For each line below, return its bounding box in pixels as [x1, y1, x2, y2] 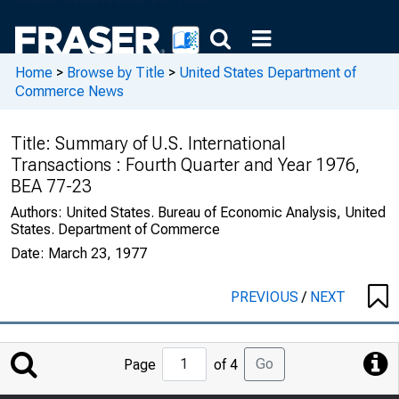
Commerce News [15, 82, 124, 100]
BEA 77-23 [11, 175, 92, 197]
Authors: [11, 204, 66, 221]
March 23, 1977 [48, 245, 147, 262]
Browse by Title [67, 63, 165, 81]
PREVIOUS [231, 289, 302, 305]
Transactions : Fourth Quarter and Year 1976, [11, 154, 360, 175]
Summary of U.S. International [55, 133, 286, 154]
